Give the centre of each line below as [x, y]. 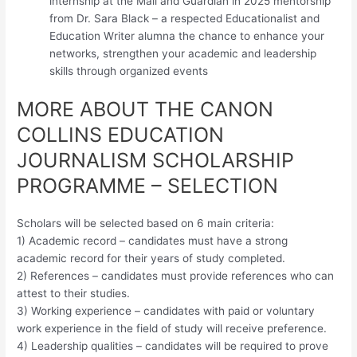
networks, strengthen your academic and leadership [183, 54]
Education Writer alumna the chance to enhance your [187, 36]
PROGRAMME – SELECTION [148, 185]
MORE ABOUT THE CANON [145, 109]
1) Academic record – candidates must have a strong [153, 240]
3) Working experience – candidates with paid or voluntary [166, 310]
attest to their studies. [74, 293]
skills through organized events [129, 71]
